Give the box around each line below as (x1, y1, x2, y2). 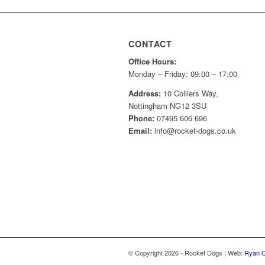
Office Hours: (128, 56, 179, 67)
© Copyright (128, 248, 164, 258)
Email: (128, 124, 152, 136)
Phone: (128, 112, 154, 124)
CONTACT (128, 38, 172, 50)
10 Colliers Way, (161, 87, 218, 99)
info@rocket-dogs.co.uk (152, 124, 236, 136)
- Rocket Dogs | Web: (179, 248, 244, 258)
